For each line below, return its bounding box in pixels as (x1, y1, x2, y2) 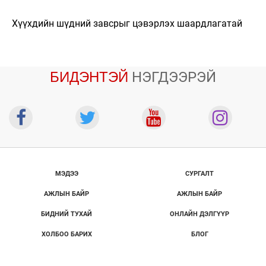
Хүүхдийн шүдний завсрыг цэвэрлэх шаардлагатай (12, 17, 242, 29)
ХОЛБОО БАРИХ (41, 230, 92, 238)
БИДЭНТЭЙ (50, 68, 128, 85)
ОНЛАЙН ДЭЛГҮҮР (170, 210, 229, 218)
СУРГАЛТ (185, 169, 214, 178)
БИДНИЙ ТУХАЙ (41, 210, 92, 218)
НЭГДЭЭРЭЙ (128, 68, 216, 85)
